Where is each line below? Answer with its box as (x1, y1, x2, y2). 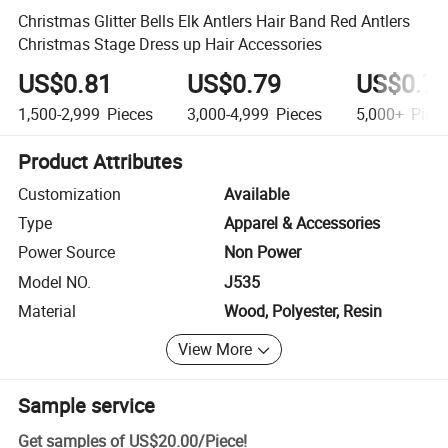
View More (178, 338, 253, 361)
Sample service (18, 391, 156, 419)
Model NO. (18, 270, 92, 293)
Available (224, 182, 289, 205)
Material (18, 300, 77, 323)
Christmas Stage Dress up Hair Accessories (18, 32, 323, 55)
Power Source (18, 241, 116, 264)
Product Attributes (18, 147, 183, 175)
